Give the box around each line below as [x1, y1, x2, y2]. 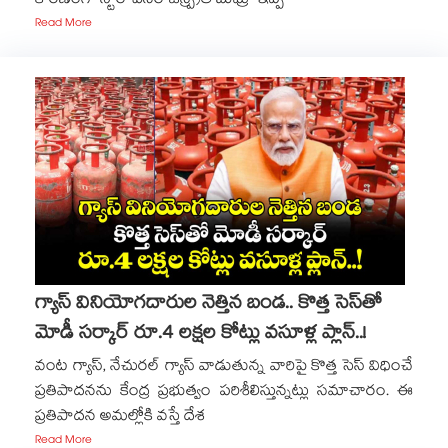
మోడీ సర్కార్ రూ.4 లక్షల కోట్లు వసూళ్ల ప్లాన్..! [35, 319, 366, 351]
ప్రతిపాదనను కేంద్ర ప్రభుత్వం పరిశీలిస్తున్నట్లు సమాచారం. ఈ [35, 379, 413, 406]
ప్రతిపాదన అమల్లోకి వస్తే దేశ [35, 404, 205, 431]
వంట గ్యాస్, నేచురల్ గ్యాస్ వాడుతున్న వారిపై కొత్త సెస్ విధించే [35, 354, 413, 381]
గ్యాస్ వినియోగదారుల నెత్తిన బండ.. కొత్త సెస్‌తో [35, 289, 382, 321]
